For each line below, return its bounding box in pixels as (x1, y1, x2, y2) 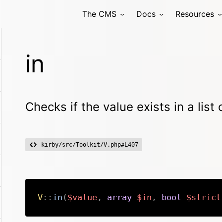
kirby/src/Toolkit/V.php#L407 (41, 141, 138, 148)
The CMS (82, 9, 116, 19)
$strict (186, 192, 221, 202)
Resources (175, 9, 214, 19)
